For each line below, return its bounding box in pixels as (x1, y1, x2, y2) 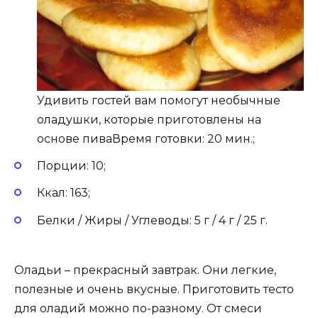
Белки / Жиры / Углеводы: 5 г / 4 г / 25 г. (37, 213, 268, 227)
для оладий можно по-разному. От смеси (14, 301, 262, 315)
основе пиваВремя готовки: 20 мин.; (37, 132, 255, 146)
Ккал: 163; (37, 186, 90, 200)
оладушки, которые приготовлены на (37, 113, 261, 127)
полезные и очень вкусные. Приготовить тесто (14, 282, 294, 296)
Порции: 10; (37, 159, 106, 173)
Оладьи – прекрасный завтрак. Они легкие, (14, 263, 276, 277)
